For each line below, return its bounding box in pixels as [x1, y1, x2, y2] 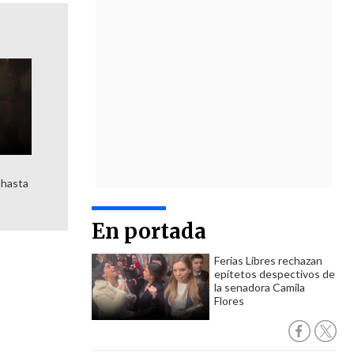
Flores [214, 294, 244, 307]
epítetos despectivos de [214, 267, 335, 281]
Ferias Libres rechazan [214, 254, 322, 267]
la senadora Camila [214, 281, 305, 294]
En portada [92, 218, 206, 244]
